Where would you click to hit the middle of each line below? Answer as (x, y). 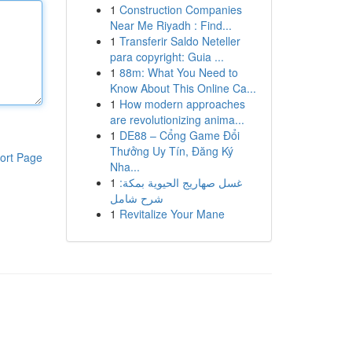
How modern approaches (182, 104)
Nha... (125, 167)
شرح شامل (136, 198)
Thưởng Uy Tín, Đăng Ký (171, 151)
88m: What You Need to (178, 72)
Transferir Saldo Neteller (180, 41)
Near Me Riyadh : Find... (170, 25)
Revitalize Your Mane (172, 214)
